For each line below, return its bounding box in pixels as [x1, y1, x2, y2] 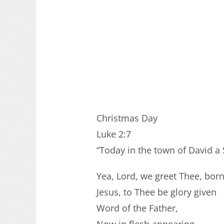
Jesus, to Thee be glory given [96, 186, 217, 198]
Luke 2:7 [96, 128, 131, 140]
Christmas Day [96, 112, 158, 124]
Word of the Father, [96, 202, 178, 214]
